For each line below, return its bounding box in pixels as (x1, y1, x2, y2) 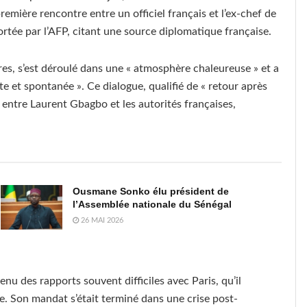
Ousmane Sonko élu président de (72, 186, 229, 197)
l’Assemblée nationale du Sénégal (72, 199, 232, 210)
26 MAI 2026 (78, 217, 123, 225)
